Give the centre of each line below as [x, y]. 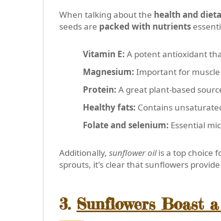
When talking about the [107, 15]
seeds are [79, 27]
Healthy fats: [109, 108]
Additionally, [84, 153]
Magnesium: [109, 72]
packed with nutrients [145, 27]
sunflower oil [133, 153]
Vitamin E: [104, 54]
